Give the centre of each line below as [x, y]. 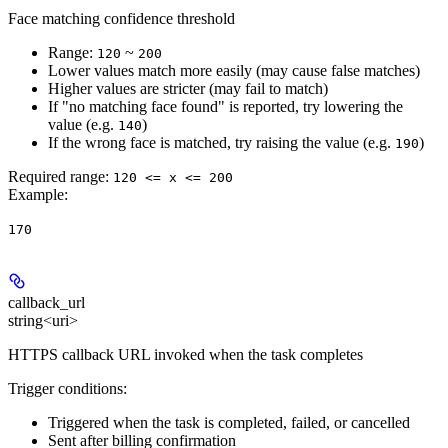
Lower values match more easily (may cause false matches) [234, 71]
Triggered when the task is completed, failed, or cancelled [229, 423]
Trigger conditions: [67, 389]
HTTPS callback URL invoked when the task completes [185, 355]
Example [36, 195]
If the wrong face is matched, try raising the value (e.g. [221, 143]
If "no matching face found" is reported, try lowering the [225, 107]
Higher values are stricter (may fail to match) [188, 89]
